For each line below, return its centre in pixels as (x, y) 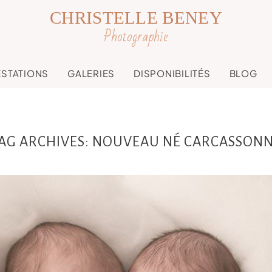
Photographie (135, 37)
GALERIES (91, 73)
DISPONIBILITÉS (172, 73)
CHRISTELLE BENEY (136, 17)
